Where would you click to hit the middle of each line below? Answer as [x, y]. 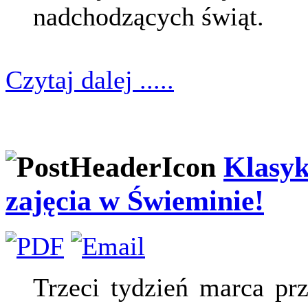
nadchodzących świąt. [148, 17]
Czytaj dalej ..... [90, 80]
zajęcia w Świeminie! [135, 201]
